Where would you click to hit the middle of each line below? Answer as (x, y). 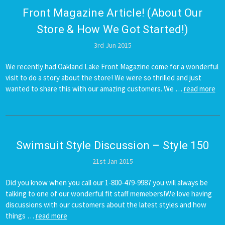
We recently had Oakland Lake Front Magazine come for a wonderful (112, 66)
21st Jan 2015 (113, 161)
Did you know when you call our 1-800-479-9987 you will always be (106, 182)
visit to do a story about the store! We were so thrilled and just (103, 77)
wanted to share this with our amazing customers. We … (94, 88)
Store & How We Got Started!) (113, 29)
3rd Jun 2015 (113, 45)
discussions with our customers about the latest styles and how (106, 204)
